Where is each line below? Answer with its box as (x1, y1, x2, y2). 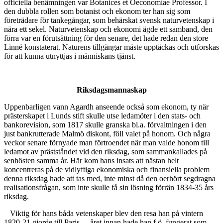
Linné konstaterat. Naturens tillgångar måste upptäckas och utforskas (4, 43, 219, 52)
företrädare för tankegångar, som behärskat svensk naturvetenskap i (4, 16, 214, 25)
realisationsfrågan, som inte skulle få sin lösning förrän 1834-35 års (4, 183, 214, 192)
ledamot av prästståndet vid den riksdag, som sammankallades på (4, 147, 207, 156)
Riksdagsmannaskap (76, 86, 147, 95)
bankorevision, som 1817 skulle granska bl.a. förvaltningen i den (4, 120, 207, 129)
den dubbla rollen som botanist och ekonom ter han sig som (4, 7, 190, 16)
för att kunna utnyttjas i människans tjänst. (4, 52, 135, 61)
